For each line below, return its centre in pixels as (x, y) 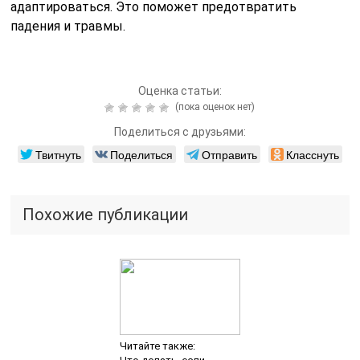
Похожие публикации (106, 215)
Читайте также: (157, 346)
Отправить (229, 155)
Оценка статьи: (180, 91)
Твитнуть (58, 155)
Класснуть (312, 155)
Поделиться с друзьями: (180, 132)
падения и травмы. (68, 27)
